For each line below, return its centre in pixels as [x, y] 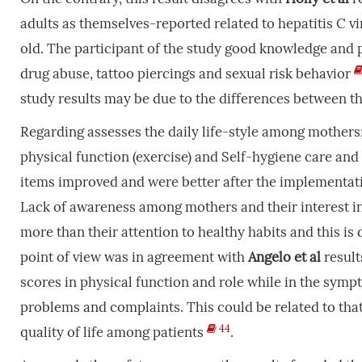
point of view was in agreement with [134, 257]
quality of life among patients [113, 332]
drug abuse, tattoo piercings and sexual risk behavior [187, 74]
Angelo [269, 257]
